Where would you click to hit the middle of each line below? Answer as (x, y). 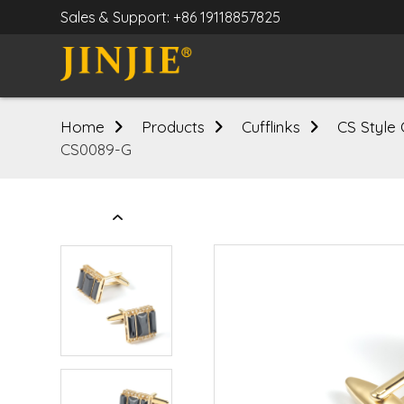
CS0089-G (96, 149)
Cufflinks (271, 127)
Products (174, 127)
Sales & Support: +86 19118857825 (171, 17)
